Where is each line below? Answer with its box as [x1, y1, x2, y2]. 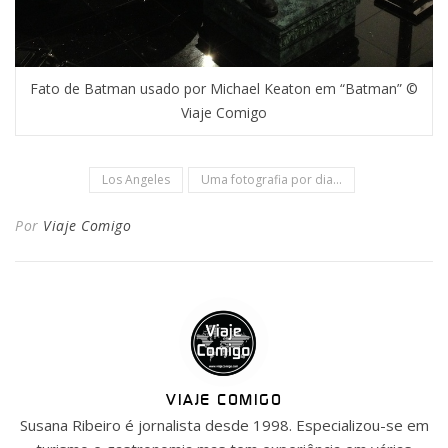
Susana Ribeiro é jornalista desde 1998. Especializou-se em [19, 414, 429, 435]
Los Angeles [101, 170, 170, 188]
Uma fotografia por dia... [200, 170, 342, 188]
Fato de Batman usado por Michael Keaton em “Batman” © [30, 78, 418, 98]
